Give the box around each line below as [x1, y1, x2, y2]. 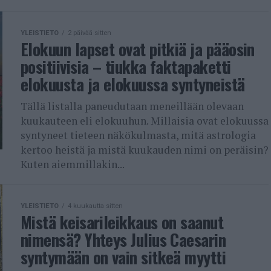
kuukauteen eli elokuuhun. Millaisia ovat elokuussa [21, 114, 269, 128]
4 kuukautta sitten [68, 202, 123, 210]
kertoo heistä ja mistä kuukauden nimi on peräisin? [21, 143, 269, 157]
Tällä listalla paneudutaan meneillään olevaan [21, 99, 244, 113]
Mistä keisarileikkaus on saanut [21, 210, 224, 234]
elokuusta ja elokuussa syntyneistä [21, 72, 245, 96]
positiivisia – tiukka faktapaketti [21, 54, 231, 79]
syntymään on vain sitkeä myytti [21, 245, 226, 269]
